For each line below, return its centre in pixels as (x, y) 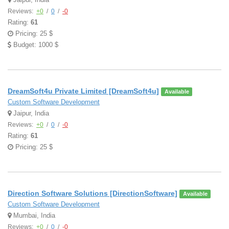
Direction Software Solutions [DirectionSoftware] (93, 193)
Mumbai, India (33, 215)
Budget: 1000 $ (35, 45)
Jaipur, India (30, 113)
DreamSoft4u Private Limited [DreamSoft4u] (83, 91)
